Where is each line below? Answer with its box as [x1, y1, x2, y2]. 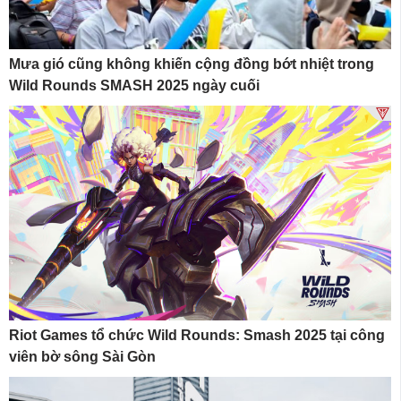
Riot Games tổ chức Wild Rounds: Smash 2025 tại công [9, 328, 385, 344]
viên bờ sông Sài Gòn [9, 349, 156, 365]
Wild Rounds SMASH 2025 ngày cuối [9, 78, 260, 94]
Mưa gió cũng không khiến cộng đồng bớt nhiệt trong [9, 56, 374, 73]
